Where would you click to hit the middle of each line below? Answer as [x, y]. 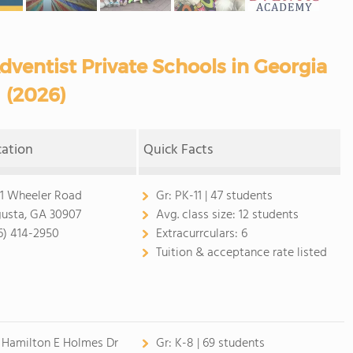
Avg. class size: [197, 215]
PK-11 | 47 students [223, 196]
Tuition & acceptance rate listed [241, 253]
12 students [268, 215]
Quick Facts [178, 150]
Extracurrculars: [198, 234]
